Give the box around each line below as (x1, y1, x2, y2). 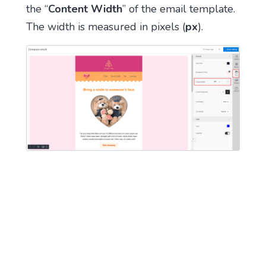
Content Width (47, 1, 122, 16)
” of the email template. (122, 1, 235, 16)
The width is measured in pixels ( (26, 19, 185, 34)
